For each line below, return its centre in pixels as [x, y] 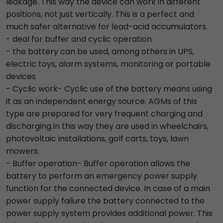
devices [21, 77]
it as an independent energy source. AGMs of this [102, 102]
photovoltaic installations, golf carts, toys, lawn [97, 139]
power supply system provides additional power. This [109, 214]
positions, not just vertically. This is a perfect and [100, 14]
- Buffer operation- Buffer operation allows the [98, 164]
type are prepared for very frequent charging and [104, 114]
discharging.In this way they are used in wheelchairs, [107, 126]
